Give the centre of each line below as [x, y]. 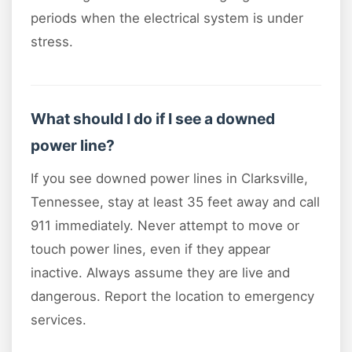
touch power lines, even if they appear [150, 249]
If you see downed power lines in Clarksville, [169, 179]
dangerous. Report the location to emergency [172, 297]
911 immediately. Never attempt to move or [165, 226]
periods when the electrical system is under [167, 18]
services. [59, 320]
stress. [52, 42]
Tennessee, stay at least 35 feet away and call [175, 202]
